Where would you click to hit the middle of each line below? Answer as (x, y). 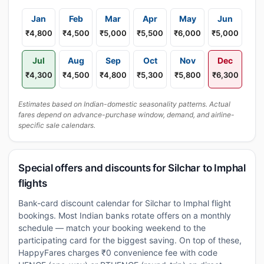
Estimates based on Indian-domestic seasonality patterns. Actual (124, 104)
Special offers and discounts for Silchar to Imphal (132, 168)
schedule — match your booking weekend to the (112, 228)
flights (33, 183)
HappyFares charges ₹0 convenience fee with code (118, 253)
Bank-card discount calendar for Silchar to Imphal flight (125, 203)
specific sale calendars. (57, 125)
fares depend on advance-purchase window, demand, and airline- (126, 115)
